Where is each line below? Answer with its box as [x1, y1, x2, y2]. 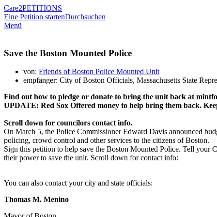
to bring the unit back [115, 93, 188, 101]
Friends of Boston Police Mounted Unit [39, 67, 159, 76]
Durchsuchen [65, 13, 106, 21]
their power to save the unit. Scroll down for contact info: [4, 154, 178, 162]
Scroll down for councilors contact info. [4, 119, 132, 127]
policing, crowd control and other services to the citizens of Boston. [4, 136, 211, 145]
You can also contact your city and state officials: [4, 179, 153, 187]
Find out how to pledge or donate [4, 93, 113, 101]
